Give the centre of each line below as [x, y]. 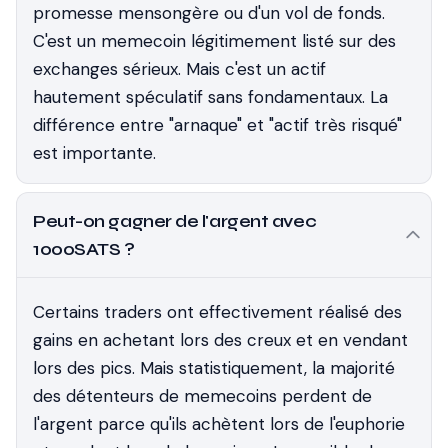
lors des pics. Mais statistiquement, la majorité [214, 368]
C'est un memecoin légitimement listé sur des [214, 41]
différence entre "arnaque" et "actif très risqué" [217, 125]
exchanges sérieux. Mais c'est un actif [179, 69]
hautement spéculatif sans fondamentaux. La [210, 97]
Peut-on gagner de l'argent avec [175, 221]
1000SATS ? [84, 249]
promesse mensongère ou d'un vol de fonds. [209, 13]
